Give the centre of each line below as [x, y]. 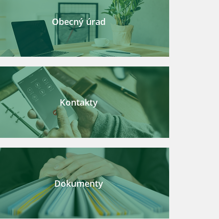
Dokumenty [79, 183]
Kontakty [79, 102]
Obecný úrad [79, 21]
